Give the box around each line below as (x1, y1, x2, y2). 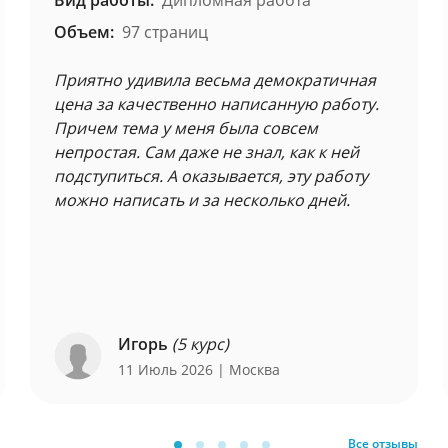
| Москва (217, 360, 280, 379)
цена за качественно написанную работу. (54, 93, 379, 115)
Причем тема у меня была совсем (54, 117, 318, 139)
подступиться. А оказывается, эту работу (54, 165, 368, 187)
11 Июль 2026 (118, 360, 217, 379)
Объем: (54, 21, 118, 43)
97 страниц (122, 21, 208, 43)
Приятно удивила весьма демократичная (54, 69, 376, 91)
